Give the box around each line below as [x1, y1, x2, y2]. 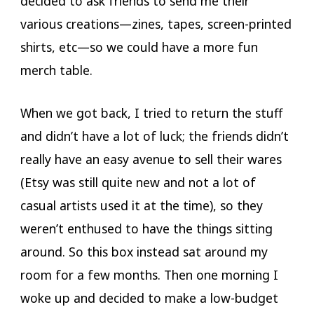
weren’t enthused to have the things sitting [20, 220, 273, 238]
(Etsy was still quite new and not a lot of [20, 174, 256, 191]
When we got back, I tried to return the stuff [20, 104, 282, 122]
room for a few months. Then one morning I [20, 266, 278, 284]
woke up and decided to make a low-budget [20, 289, 278, 307]
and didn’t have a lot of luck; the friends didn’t [20, 128, 289, 145]
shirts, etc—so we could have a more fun [20, 38, 258, 55]
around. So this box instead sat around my [20, 243, 268, 261]
